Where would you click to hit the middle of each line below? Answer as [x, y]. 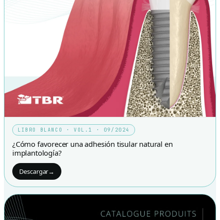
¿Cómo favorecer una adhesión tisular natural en [93, 144]
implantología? [37, 152]
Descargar [34, 171]
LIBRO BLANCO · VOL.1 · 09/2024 [74, 130]
